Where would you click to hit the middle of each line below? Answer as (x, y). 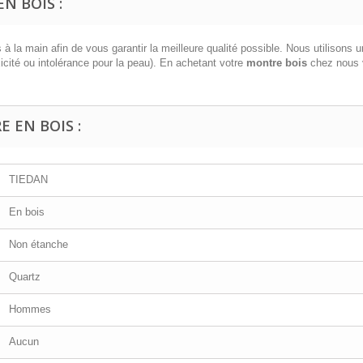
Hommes (30, 309)
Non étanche (38, 244)
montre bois (277, 62)
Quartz (25, 276)
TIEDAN (28, 179)
